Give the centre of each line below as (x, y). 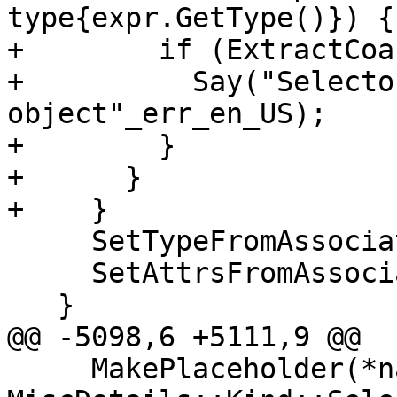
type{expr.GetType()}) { (201, 18)
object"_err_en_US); (167, 114)
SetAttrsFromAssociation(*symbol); (49, 273)
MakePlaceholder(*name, (49, 369)
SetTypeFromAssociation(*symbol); (49, 241)
